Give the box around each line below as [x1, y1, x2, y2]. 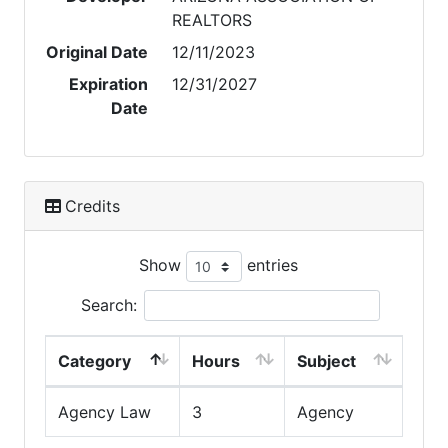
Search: [80, 295, 137, 315]
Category [58, 351, 131, 371]
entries [241, 254, 298, 275]
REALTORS [172, 10, 253, 30]
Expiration [69, 74, 149, 94]
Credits [65, 196, 120, 216]
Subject [297, 351, 356, 371]
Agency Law [58, 402, 151, 422]
